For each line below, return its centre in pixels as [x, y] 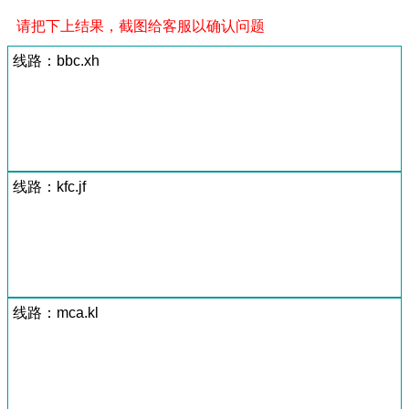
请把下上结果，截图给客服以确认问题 [141, 26]
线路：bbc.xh [56, 60]
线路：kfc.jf [49, 186]
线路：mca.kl [56, 312]
